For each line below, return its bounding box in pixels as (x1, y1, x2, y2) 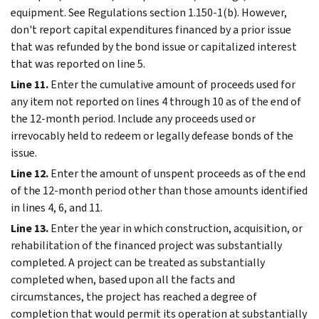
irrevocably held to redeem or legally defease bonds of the (11, 127, 293, 143)
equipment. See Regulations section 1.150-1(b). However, (11, 4, 287, 20)
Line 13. (11, 220, 48, 236)
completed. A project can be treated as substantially (11, 254, 265, 270)
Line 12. (11, 165, 48, 181)
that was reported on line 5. (11, 56, 145, 71)
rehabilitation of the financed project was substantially (11, 237, 282, 253)
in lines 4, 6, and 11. (11, 199, 103, 215)
